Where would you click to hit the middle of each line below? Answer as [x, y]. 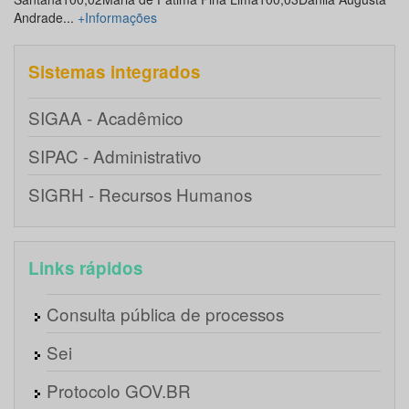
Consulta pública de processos [165, 314]
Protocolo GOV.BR [119, 391]
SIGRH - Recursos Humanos [140, 194]
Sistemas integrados [115, 72]
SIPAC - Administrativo [115, 156]
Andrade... [46, 18]
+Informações [117, 18]
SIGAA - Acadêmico [106, 118]
